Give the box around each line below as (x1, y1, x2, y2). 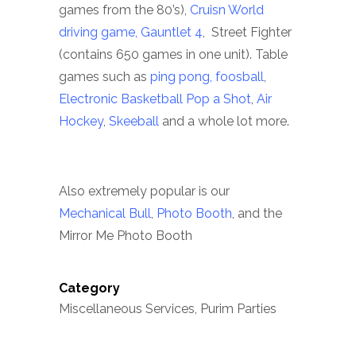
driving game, (59, 24, 137, 40)
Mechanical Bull (59, 205, 151, 221)
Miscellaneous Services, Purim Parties (59, 300, 277, 316)
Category (59, 280, 120, 296)
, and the (232, 205, 282, 221)
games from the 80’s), (59, 2, 190, 17)
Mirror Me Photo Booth (59, 227, 192, 243)
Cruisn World (190, 2, 264, 17)
